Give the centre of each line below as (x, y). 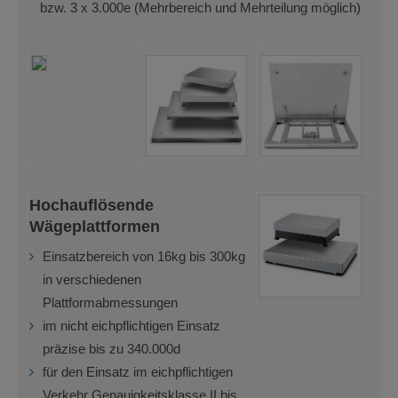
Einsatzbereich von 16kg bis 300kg (144, 256)
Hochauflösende (92, 204)
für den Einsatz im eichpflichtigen (138, 372)
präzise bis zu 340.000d (111, 349)
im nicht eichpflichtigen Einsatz (131, 326)
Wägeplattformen (95, 226)
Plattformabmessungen (110, 302)
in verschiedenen (92, 279)
